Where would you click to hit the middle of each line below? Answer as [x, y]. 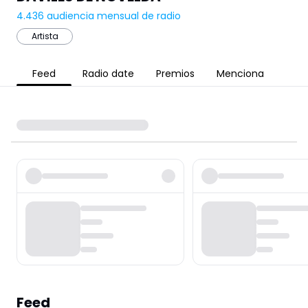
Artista [45, 36]
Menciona [240, 74]
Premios [175, 74]
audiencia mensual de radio [114, 16]
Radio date [108, 74]
